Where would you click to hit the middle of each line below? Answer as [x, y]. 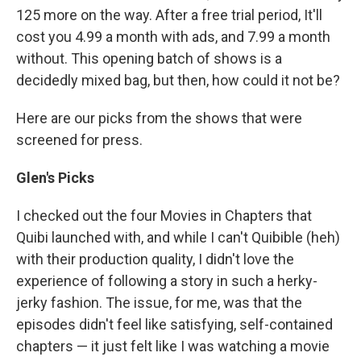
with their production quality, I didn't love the [155, 259]
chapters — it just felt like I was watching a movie [173, 346]
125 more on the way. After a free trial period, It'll [169, 15]
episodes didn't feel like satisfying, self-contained [174, 325]
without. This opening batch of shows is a [149, 59]
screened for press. [79, 140]
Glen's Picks [55, 178]
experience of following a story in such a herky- [167, 281]
